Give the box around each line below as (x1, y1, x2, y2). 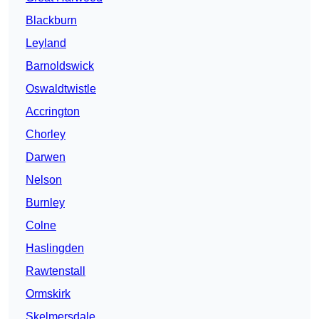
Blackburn (26, 14, 77, 27)
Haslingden (26, 242, 84, 255)
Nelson (26, 174, 62, 187)
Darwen (26, 151, 66, 164)
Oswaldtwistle (26, 83, 96, 95)
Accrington (26, 105, 80, 118)
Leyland (26, 37, 66, 50)
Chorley (26, 128, 66, 141)
